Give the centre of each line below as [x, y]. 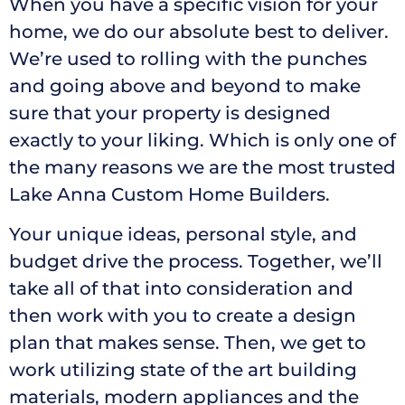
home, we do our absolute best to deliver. [199, 32]
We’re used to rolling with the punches [188, 59]
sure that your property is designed [170, 113]
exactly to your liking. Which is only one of [202, 141]
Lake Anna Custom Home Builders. [170, 195]
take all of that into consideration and [181, 289]
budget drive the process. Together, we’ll [196, 262]
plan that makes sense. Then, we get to [188, 343]
